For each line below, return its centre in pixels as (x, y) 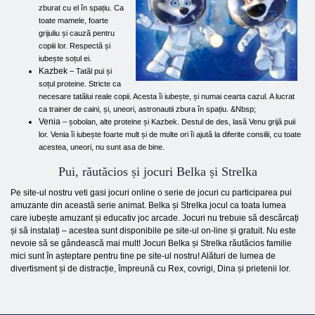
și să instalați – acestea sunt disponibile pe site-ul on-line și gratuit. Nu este (153, 231)
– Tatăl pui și (91, 71)
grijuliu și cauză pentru (77, 33)
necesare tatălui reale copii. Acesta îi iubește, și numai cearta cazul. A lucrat (167, 96)
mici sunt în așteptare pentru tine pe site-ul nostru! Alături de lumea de (143, 256)
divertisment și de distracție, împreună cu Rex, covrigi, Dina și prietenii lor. (150, 269)
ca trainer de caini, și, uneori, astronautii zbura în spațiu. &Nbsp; (147, 109)
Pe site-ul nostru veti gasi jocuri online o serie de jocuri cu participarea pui (151, 193)
